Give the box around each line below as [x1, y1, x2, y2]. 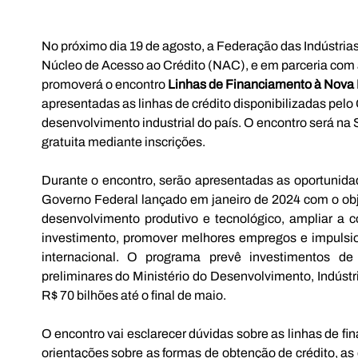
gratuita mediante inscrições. [41, 134, 205, 149]
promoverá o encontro [41, 77, 168, 91]
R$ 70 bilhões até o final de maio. [41, 288, 226, 302]
